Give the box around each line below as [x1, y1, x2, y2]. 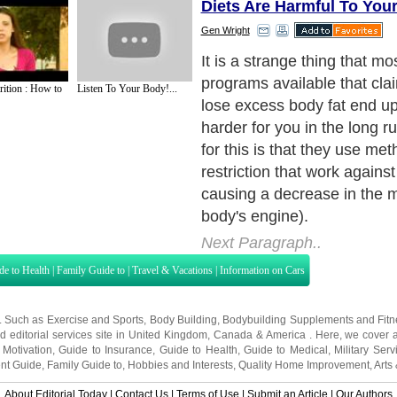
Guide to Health [159, 343, 237, 356]
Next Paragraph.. [200, 233, 322, 252]
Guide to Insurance [58, 343, 153, 356]
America [265, 328, 306, 341]
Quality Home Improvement [238, 358, 370, 371]
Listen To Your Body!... [76, 82, 177, 96]
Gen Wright [200, 24, 250, 35]
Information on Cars [220, 263, 305, 276]
